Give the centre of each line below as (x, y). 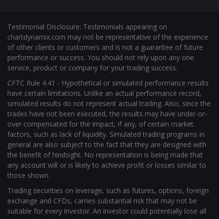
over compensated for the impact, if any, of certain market (100, 113)
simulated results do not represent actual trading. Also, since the (109, 93)
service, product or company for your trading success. (92, 57)
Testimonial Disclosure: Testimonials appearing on (87, 16)
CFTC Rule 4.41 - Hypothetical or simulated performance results (108, 72)
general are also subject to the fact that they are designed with (107, 134)
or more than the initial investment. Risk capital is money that (104, 211)
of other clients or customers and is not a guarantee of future (105, 37)
